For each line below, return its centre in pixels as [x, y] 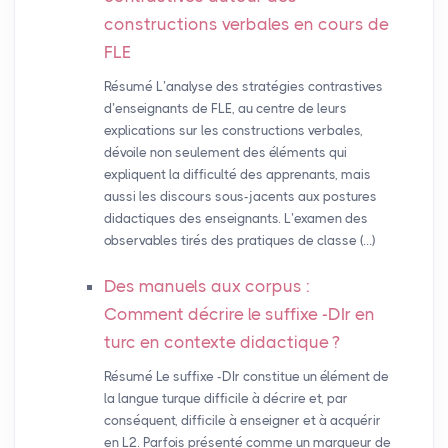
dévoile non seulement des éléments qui [225, 153]
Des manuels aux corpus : [206, 286]
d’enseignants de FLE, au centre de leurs [225, 109]
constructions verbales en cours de [246, 24]
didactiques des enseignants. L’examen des [235, 219]
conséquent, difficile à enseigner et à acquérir [242, 421]
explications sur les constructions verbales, [233, 131]
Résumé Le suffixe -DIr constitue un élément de [246, 377]
